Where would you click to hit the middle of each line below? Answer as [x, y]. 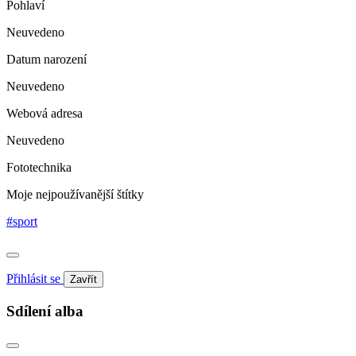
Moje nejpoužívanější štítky [75, 195]
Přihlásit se [35, 279]
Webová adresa [44, 114]
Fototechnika [39, 168]
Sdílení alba [45, 311]
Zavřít [83, 280]
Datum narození [46, 60]
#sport [22, 222]
